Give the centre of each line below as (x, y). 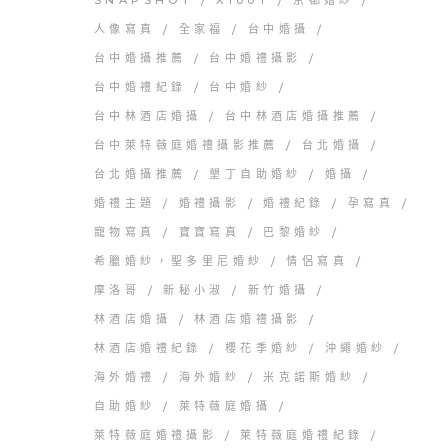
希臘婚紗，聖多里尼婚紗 (179, 260)
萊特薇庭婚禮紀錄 (302, 434)
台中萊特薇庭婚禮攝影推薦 (186, 144)
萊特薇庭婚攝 (225, 405)
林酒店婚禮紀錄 (148, 347)
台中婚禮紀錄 (140, 86)
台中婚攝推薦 (140, 57)
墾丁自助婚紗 (255, 173)
